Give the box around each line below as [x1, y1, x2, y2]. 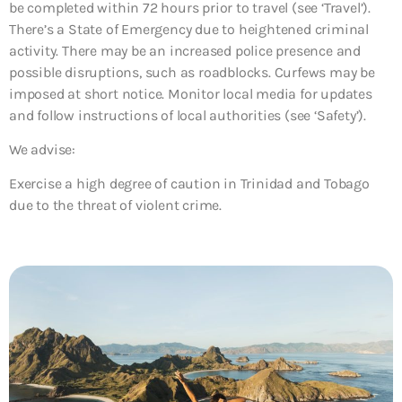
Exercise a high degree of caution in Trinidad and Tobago [9, 175, 370, 193]
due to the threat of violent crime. [9, 197, 223, 214]
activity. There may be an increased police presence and [9, 41, 361, 59]
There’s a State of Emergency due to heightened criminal [9, 20, 369, 38]
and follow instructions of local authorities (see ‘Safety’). [9, 106, 366, 124]
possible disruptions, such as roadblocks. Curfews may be [9, 63, 375, 81]
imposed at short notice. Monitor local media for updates [9, 84, 372, 102]
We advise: [9, 140, 75, 158]
